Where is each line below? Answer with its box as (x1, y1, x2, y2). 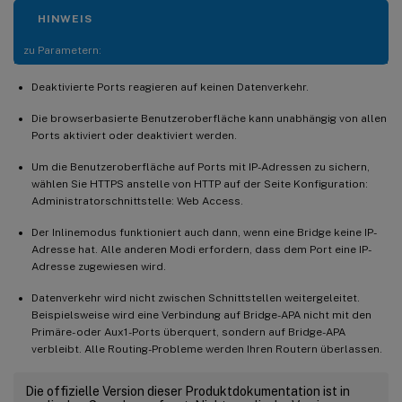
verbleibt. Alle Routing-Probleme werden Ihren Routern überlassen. (31, 342, 382, 355)
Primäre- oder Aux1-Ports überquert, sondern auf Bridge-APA (31, 325, 345, 338)
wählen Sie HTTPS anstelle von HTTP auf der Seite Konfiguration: (31, 177, 368, 190)
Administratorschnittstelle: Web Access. (31, 194, 243, 207)
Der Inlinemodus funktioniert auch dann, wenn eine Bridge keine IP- (31, 225, 377, 239)
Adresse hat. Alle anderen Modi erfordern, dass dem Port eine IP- (31, 242, 371, 256)
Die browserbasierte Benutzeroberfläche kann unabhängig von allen (31, 111, 387, 125)
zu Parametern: (23, 43, 101, 57)
